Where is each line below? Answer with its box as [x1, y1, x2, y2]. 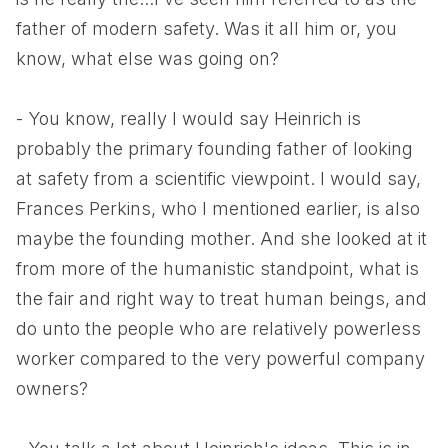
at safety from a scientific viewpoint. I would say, [16, 168, 421, 189]
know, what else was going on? [16, 48, 279, 69]
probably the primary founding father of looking [16, 138, 413, 159]
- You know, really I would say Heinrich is [16, 108, 361, 129]
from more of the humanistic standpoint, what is [16, 258, 419, 279]
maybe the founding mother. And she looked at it [16, 228, 427, 249]
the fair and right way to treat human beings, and [16, 288, 427, 309]
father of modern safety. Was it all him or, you [16, 18, 397, 39]
